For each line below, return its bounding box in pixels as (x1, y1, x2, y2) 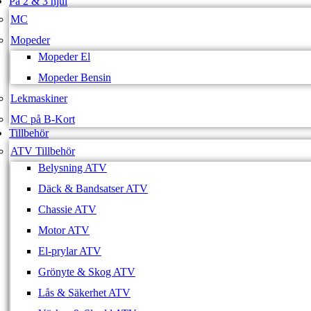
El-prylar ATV (38, 244, 101, 257)
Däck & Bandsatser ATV (38, 182, 148, 194)
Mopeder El (38, 50, 90, 62)
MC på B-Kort (10, 112, 75, 125)
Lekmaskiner (10, 92, 67, 104)
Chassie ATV (38, 203, 96, 215)
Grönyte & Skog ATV (38, 265, 135, 278)
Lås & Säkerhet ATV (38, 286, 131, 299)
